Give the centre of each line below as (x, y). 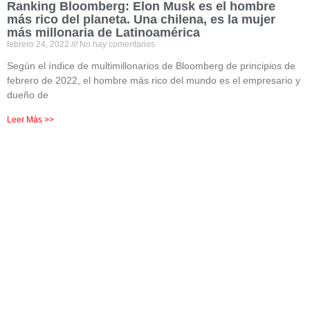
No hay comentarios (116, 44)
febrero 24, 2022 (39, 44)
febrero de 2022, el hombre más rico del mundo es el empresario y (154, 80)
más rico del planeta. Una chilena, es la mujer (141, 19)
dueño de (28, 95)
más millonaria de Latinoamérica (103, 33)
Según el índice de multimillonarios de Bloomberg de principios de (151, 66)
